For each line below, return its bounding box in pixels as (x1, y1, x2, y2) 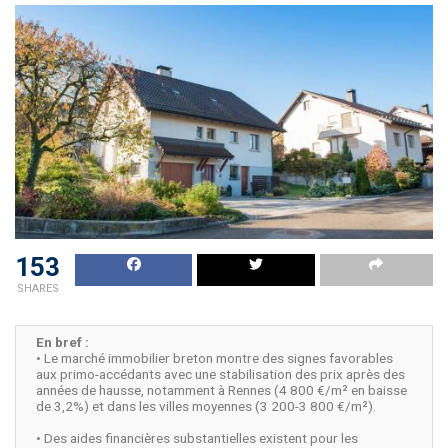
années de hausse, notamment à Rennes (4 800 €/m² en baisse (36, 382, 407, 399)
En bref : (36, 334, 89, 351)
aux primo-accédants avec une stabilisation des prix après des (36, 366, 405, 383)
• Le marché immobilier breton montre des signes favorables (36, 350, 393, 367)
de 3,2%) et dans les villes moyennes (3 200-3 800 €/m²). (36, 398, 376, 415)
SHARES (16, 282, 59, 296)
